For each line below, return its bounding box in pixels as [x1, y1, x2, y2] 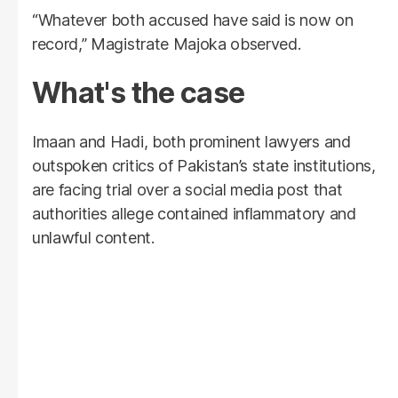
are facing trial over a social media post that [32, 179, 343, 199]
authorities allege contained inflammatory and [32, 203, 356, 223]
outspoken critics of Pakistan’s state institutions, [32, 155, 376, 175]
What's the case [32, 75, 245, 110]
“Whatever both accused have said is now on [32, 10, 354, 29]
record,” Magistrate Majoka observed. [32, 34, 301, 53]
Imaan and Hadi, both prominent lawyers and [32, 131, 351, 151]
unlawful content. [32, 227, 155, 247]
